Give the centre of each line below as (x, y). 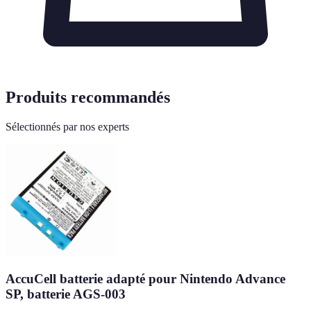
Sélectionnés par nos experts (67, 127)
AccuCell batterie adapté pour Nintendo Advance (145, 278)
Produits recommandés (88, 98)
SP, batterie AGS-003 (66, 294)
